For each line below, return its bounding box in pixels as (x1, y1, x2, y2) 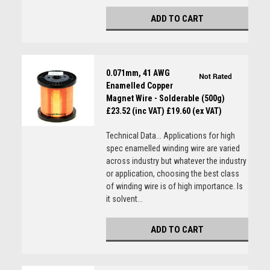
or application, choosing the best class (105, 169, 239, 178)
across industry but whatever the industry (105, 156, 246, 166)
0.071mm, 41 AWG (105, 68, 170, 78)
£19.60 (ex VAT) (166, 106, 222, 116)
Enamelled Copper (105, 81, 173, 90)
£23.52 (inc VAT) (105, 106, 165, 116)
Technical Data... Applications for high (105, 131, 235, 140)
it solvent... (105, 194, 143, 204)
